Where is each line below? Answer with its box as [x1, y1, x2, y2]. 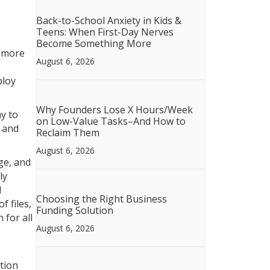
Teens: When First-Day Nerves [36, 25, 174, 39]
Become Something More [36, 37, 151, 50]
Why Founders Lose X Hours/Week [36, 103, 193, 116]
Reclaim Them [36, 126, 99, 139]
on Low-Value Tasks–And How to [36, 115, 186, 128]
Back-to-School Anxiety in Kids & [36, 14, 181, 27]
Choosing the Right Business [36, 192, 167, 206]
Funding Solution [36, 204, 113, 217]
